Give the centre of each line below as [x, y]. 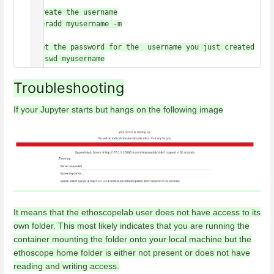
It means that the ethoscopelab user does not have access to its [137, 213]
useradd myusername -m [77, 24]
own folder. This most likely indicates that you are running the [131, 226]
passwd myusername [68, 59]
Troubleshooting [69, 87]
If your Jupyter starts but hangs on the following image [118, 109]
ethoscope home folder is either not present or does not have [132, 253]
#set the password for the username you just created [143, 47]
